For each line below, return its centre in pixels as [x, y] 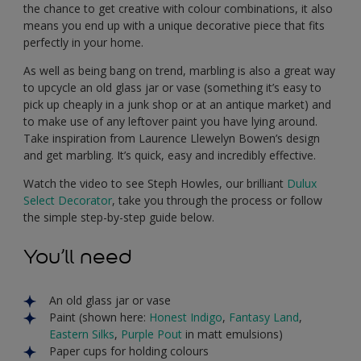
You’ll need [78, 256]
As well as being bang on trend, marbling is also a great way [179, 70]
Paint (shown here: [99, 317]
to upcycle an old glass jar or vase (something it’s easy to [172, 87]
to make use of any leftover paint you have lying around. [170, 121]
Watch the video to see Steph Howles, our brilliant [155, 183]
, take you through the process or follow [217, 200]
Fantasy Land [264, 317]
